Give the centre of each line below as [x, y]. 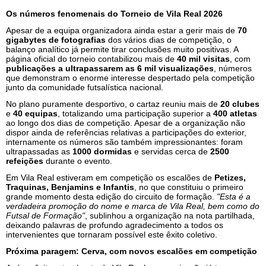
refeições [25, 161]
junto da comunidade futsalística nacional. [85, 87]
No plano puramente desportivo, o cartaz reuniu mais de [113, 104]
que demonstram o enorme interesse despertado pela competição [130, 77]
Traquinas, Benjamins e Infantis [70, 187]
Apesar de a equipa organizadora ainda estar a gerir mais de [122, 30]
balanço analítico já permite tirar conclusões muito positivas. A [122, 49]
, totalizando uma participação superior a [135, 113]
